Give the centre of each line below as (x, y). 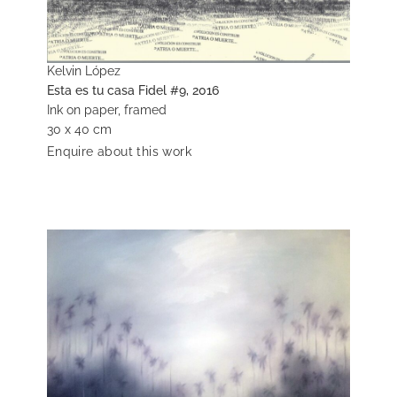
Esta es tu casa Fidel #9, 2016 (132, 90)
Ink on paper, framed (106, 109)
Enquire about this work (119, 151)
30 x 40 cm (79, 129)
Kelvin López (83, 70)
